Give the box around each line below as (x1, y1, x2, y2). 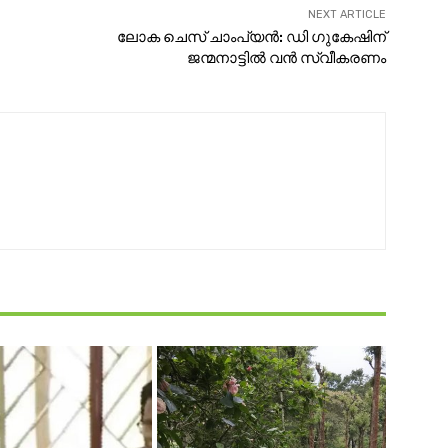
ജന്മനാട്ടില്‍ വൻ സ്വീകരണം (186, 49, 386, 68)
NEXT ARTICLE (307, 8, 386, 22)
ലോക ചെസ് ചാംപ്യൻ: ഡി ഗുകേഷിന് (116, 28, 386, 47)
